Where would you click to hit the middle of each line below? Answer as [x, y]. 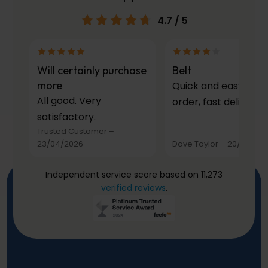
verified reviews [133, 188]
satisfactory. [66, 117]
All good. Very [69, 100]
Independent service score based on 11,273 [134, 175]
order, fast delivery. [218, 102]
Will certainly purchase [92, 70]
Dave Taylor [196, 144]
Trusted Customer [72, 131]
